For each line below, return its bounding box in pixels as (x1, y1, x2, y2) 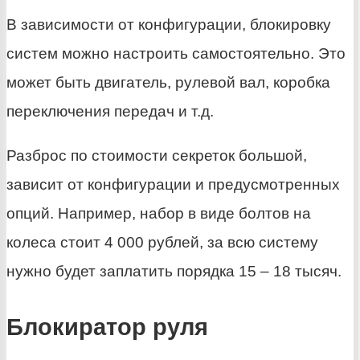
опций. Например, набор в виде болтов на (6, 205, 311, 223)
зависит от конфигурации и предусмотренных (6, 176, 340, 194)
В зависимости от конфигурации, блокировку (6, 16, 331, 34)
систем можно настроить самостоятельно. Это (6, 45, 346, 63)
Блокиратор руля (6, 313, 208, 340)
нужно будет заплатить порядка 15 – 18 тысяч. (6, 263, 342, 280)
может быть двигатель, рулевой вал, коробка (6, 74, 330, 92)
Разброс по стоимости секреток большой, (6, 147, 307, 165)
